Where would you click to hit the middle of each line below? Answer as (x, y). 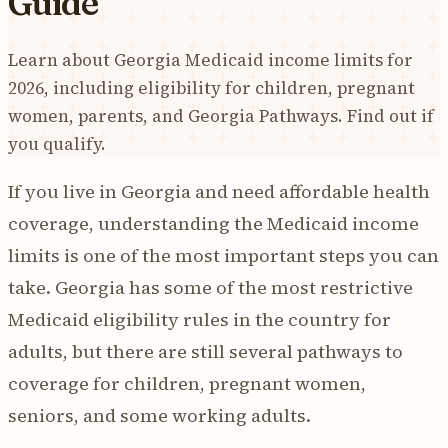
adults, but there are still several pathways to (205, 351)
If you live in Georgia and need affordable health (219, 191)
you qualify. (57, 143)
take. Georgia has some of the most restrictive (210, 287)
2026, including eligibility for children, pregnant (211, 87)
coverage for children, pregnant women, (187, 383)
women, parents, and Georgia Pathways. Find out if (221, 115)
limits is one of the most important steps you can (223, 255)
